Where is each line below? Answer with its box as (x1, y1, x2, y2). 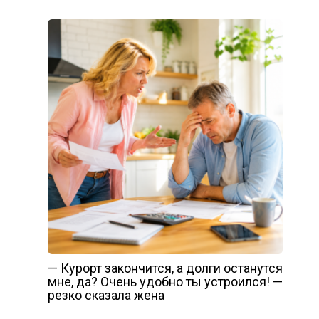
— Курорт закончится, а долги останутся (47, 260, 283, 276)
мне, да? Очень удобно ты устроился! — (47, 273, 283, 289)
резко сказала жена (47, 287, 164, 303)
